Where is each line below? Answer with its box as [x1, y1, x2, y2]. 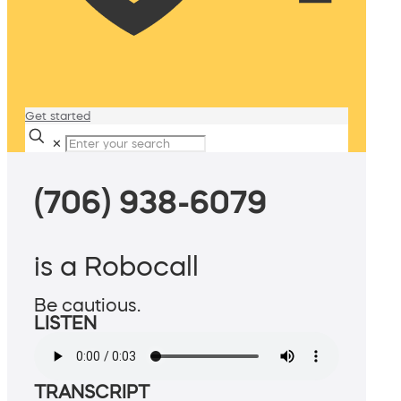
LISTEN [34, 314, 97, 333]
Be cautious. [34, 296, 141, 315]
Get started [25, 110, 90, 122]
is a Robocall [34, 252, 199, 280]
